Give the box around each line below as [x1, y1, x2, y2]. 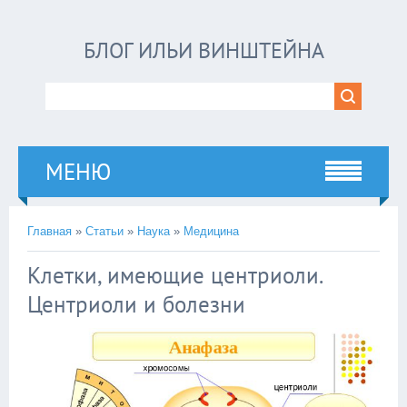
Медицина [184, 224, 239, 238]
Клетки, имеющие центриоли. [27, 261, 322, 290]
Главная [27, 224, 72, 238]
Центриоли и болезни [27, 290, 245, 319]
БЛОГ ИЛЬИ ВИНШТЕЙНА [83, 36, 324, 65]
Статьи [85, 224, 124, 238]
